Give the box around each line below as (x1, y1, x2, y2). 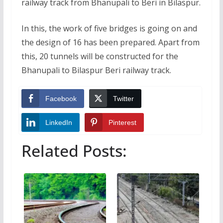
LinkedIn (45, 118, 72, 126)
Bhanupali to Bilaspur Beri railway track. (21, 64, 171, 76)
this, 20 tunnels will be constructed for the (21, 50, 178, 62)
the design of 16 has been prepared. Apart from (21, 36, 200, 48)
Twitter (112, 94, 134, 103)
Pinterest (108, 118, 136, 126)
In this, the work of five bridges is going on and (21, 22, 197, 34)
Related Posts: (21, 140, 127, 162)
